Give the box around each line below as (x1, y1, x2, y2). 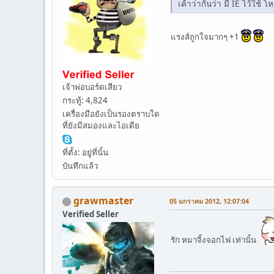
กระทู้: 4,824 (62, 94, 108, 106)
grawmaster (73, 193, 133, 207)
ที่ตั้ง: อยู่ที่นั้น (62, 146, 108, 158)
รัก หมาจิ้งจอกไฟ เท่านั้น (171, 234, 258, 245)
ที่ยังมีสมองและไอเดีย (62, 119, 139, 131)
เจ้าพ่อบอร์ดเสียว (62, 81, 122, 92)
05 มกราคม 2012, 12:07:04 (169, 196, 249, 206)
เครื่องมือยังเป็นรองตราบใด (62, 108, 160, 119)
